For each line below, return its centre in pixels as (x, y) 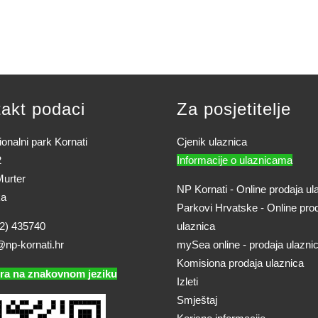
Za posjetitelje (234, 109)
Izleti (187, 281)
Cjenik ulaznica (212, 141)
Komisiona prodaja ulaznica (240, 263)
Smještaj (197, 300)
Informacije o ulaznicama (235, 160)
